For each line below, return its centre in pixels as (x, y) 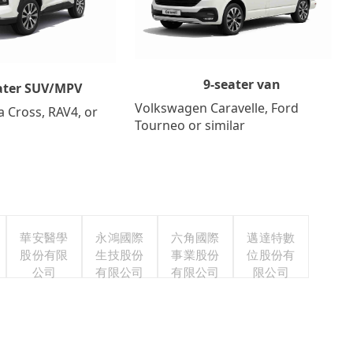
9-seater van (242, 84)
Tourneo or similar (190, 125)
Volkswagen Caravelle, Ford (216, 108)
